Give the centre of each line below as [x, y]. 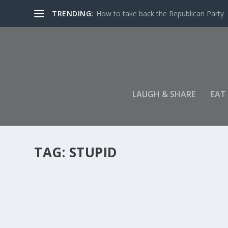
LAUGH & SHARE [164, 94]
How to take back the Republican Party [160, 13]
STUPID [93, 152]
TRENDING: [73, 13]
